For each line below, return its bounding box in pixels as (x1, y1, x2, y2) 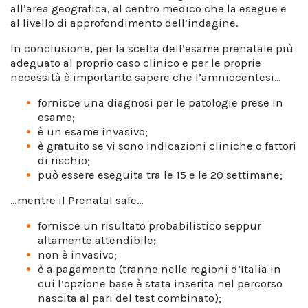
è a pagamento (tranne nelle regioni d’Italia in (38, 263, 281, 276)
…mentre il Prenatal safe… (10, 194, 144, 207)
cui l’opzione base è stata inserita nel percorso (38, 277, 283, 290)
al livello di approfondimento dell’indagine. (10, 16, 239, 30)
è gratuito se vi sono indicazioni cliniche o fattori (38, 140, 296, 153)
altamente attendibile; (38, 234, 159, 247)
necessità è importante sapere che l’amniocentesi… (10, 71, 281, 84)
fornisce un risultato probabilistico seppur (38, 219, 261, 232)
